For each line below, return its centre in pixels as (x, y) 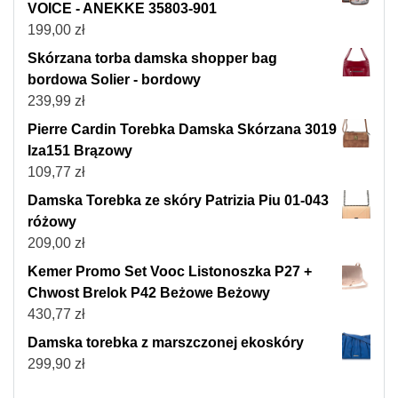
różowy (52, 221)
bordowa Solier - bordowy (114, 79)
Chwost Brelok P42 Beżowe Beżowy (149, 292)
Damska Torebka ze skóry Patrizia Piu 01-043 (178, 200)
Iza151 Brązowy (80, 150)
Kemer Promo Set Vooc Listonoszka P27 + (170, 271)
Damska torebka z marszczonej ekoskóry (166, 342)
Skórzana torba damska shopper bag (152, 58)
